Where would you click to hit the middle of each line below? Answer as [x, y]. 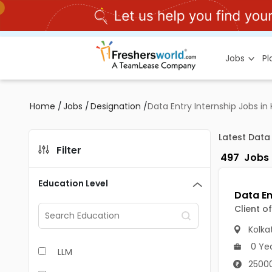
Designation [116, 106]
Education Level [73, 183]
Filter [69, 150]
